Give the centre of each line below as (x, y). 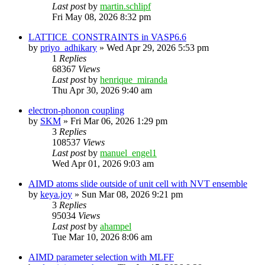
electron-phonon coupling (76, 110)
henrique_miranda (134, 79)
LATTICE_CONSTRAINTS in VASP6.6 (107, 37)
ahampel (116, 226)
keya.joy (56, 194)
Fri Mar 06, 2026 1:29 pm (119, 121)
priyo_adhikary (69, 47)
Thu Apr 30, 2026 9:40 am (102, 90)
